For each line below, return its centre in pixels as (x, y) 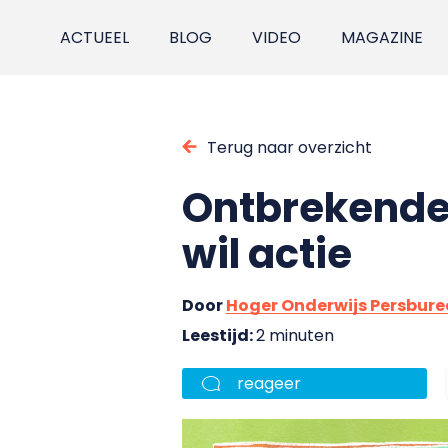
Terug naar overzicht (289, 147)
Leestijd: (219, 335)
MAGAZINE (382, 37)
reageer (269, 383)
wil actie (267, 253)
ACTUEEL (95, 37)
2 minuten (295, 335)
